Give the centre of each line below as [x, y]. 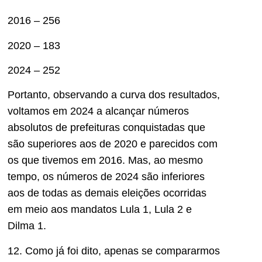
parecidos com [183, 144]
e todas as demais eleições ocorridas [120, 193]
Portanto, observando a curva [77, 95]
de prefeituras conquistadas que [130, 128]
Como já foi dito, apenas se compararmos [121, 251]
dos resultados [181, 95]
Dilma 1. [28, 226]
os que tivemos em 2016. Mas [78, 161]
